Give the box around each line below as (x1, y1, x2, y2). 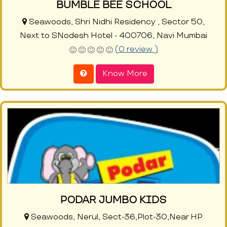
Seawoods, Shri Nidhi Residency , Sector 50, (27, 17, 205, 27)
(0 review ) (115, 45, 158, 55)
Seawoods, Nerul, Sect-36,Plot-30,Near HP (29, 212, 203, 222)
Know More (102, 69, 147, 79)
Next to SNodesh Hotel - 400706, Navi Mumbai (20, 31, 207, 41)
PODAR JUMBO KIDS (60, 194, 167, 207)
